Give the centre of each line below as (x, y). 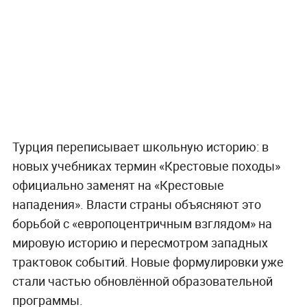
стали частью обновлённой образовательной (142, 281)
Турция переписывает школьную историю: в (140, 146)
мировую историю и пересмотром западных (140, 242)
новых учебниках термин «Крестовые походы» (146, 165)
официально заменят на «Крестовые (118, 185)
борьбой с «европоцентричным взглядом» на (142, 223)
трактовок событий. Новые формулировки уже (148, 261)
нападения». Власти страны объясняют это (136, 204)
